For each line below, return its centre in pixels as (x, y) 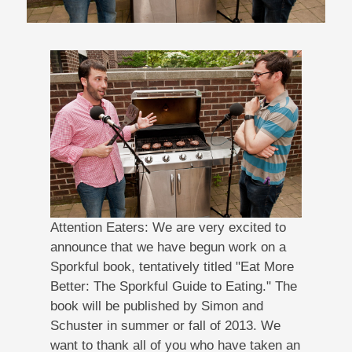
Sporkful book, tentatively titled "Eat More (172, 266)
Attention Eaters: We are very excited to (168, 227)
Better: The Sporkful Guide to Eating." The (173, 286)
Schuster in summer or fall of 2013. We (165, 325)
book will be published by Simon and (156, 306)
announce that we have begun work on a (168, 247)
